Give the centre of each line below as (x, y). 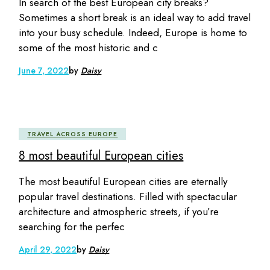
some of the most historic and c (89, 48)
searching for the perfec (72, 227)
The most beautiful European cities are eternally (123, 182)
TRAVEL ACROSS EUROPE (73, 134)
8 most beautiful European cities (101, 156)
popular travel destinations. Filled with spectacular (128, 197)
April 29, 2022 (48, 250)
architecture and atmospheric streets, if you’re (119, 212)
